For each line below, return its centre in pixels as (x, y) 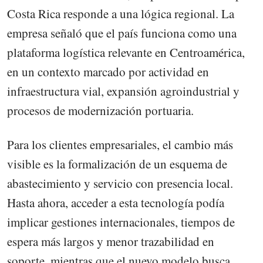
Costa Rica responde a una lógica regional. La (121, 13)
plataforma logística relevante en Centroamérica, (126, 52)
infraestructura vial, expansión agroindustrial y (123, 91)
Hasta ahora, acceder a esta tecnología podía (116, 202)
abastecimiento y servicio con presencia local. (120, 183)
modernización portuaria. (131, 110)
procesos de (36, 110)
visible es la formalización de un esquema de (117, 163)
